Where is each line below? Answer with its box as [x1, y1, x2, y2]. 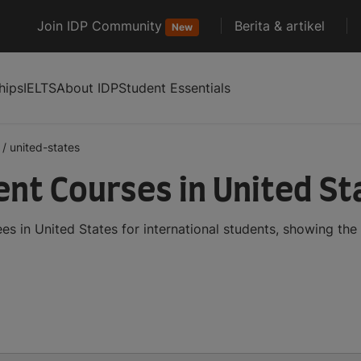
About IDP [56, 79, 118, 96]
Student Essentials [118, 79, 230, 96]
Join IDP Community [37, 18, 162, 34]
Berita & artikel [234, 18, 325, 35]
